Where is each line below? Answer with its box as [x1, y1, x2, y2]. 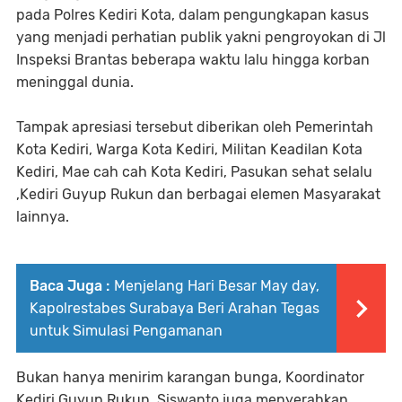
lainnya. [16, 207, 69, 225]
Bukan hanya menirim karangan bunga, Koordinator [16, 368, 364, 386]
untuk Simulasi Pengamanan [30, 321, 223, 339]
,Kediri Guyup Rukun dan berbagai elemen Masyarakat [16, 185, 380, 203]
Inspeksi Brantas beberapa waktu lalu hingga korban [16, 50, 370, 68]
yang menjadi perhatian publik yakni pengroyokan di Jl [16, 28, 386, 46]
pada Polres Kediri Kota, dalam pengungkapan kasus [16, 5, 369, 23]
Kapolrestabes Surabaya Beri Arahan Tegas [30, 299, 319, 317]
